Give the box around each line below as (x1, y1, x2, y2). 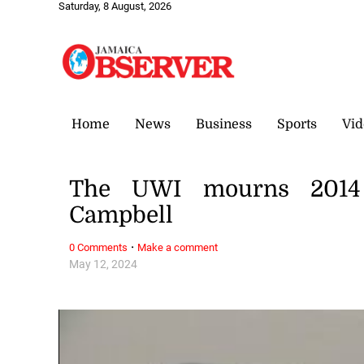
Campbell (69, 202, 174, 229)
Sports (277, 116, 317, 132)
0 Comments (69, 240, 128, 253)
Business (196, 116, 252, 132)
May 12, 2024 (69, 257, 138, 271)
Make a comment (137, 240, 219, 253)
